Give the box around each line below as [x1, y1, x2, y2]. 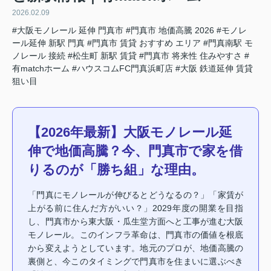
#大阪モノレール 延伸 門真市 [12, 25, 123, 35]
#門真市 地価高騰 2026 [126, 25, 214, 35]
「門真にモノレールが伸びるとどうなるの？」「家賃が [28, 189, 243, 200]
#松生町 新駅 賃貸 [68, 50, 137, 60]
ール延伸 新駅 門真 [12, 38, 85, 48]
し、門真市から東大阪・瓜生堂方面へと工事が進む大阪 [28, 216, 243, 226]
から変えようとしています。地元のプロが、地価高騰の [28, 243, 243, 253]
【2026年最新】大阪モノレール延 [28, 124, 232, 140]
